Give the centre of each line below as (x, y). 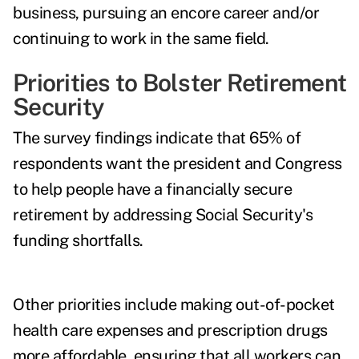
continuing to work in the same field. (141, 39)
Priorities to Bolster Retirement (179, 83)
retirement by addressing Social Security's (163, 215)
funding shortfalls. (80, 241)
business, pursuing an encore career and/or (166, 13)
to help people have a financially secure (152, 190)
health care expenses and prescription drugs (170, 331)
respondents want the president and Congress (177, 164)
